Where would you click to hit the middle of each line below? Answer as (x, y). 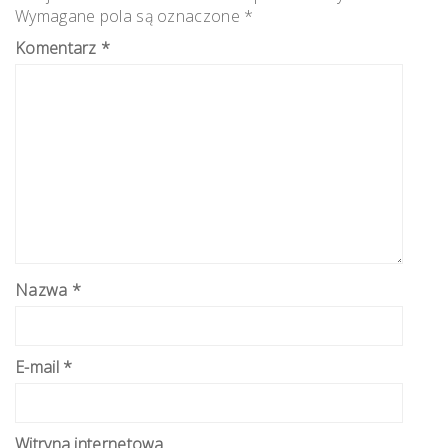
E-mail (39, 366)
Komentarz (58, 47)
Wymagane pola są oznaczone (130, 15)
